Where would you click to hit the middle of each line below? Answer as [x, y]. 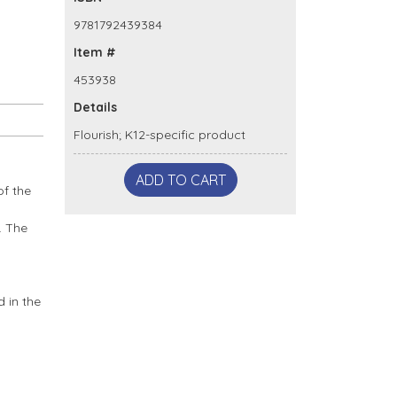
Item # [95, 52]
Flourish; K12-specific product [160, 134]
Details [95, 107]
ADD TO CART [180, 179]
